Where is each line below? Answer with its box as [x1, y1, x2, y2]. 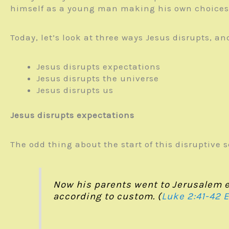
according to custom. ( [53, 190, 162, 202]
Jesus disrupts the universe [36, 73, 159, 83]
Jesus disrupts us [36, 85, 113, 95]
